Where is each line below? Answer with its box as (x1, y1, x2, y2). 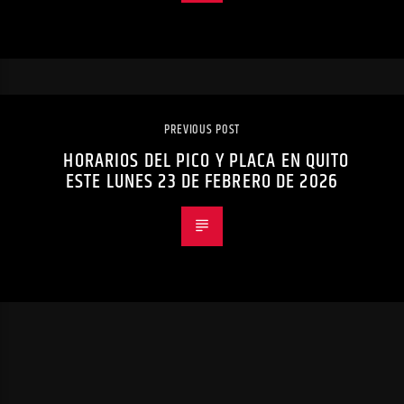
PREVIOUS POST (163, 119, 241, 140)
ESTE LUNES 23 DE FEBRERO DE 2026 (66, 165, 338, 197)
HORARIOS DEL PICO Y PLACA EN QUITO (63, 144, 350, 177)
